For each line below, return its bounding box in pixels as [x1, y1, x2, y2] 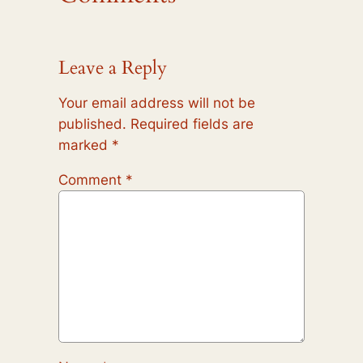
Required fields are [130, 116, 254, 133]
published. [58, 116, 126, 133]
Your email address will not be [58, 95, 255, 112]
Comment [58, 171, 126, 188]
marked [58, 137, 112, 154]
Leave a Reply [58, 55, 167, 81]
